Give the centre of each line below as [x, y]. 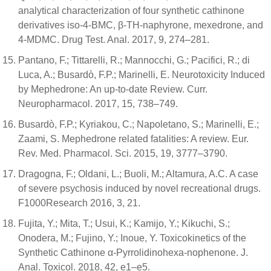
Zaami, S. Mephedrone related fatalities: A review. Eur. [133, 139]
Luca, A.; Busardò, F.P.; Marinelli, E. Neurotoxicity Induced [142, 75]
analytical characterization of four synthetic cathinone [131, 11]
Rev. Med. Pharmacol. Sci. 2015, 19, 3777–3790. [123, 154]
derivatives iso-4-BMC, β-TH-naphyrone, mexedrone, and [141, 25]
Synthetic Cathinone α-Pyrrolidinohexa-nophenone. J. [133, 253]
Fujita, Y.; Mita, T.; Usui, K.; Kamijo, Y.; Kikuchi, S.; [124, 224]
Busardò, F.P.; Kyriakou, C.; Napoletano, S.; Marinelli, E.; [139, 125]
